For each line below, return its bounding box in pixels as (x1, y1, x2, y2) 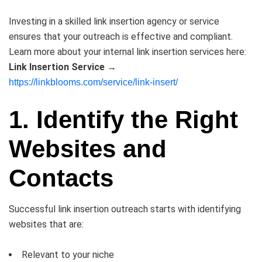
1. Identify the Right (9, 106, 238, 134)
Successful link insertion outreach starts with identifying (9, 204, 241, 215)
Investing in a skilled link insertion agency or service (9, 16, 219, 27)
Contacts (9, 164, 113, 192)
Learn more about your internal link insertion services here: (9, 46, 246, 58)
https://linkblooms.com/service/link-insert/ (9, 77, 178, 88)
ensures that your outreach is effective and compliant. (9, 31, 233, 43)
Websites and (9, 135, 167, 163)
